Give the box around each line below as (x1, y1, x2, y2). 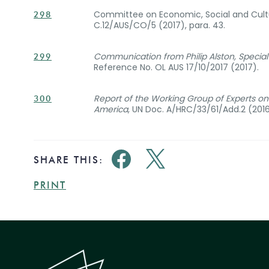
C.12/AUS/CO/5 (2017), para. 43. (94, 19, 225, 31)
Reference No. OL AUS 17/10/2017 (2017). (94, 61, 259, 73)
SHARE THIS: (34, 154, 103, 166)
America (94, 103, 128, 115)
